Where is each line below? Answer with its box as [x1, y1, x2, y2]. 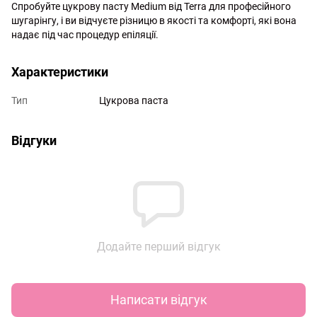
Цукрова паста [99, 94, 168, 106]
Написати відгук [110, 292, 207, 308]
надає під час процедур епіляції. [11, 28, 158, 40]
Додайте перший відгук [96, 239, 221, 253]
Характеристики [11, 64, 108, 79]
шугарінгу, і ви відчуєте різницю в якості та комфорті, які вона [11, 14, 296, 26]
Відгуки [11, 132, 57, 148]
